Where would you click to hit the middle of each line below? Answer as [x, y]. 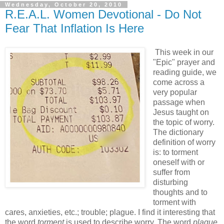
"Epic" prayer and [184, 62]
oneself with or [178, 162]
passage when [179, 102]
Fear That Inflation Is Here [74, 28]
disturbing [170, 182]
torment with [174, 202]
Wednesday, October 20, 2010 [64, 4]
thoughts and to [180, 192]
